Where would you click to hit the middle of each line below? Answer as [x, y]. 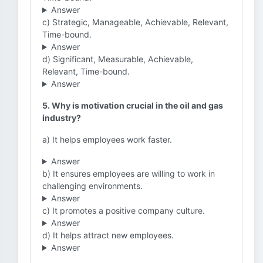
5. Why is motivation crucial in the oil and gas [133, 105]
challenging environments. [92, 186]
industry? [62, 118]
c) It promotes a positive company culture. [124, 210]
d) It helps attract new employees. [108, 235]
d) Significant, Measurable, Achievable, [118, 59]
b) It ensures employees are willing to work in [129, 173]
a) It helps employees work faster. [107, 139]
